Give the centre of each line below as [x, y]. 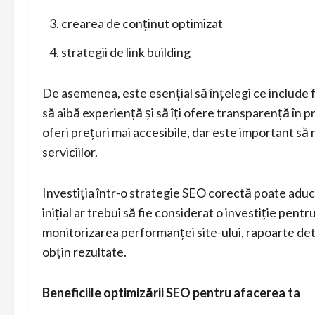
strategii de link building [126, 52]
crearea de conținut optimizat [142, 23]
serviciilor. [70, 152]
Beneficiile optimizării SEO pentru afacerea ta [171, 292]
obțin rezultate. [84, 252]
